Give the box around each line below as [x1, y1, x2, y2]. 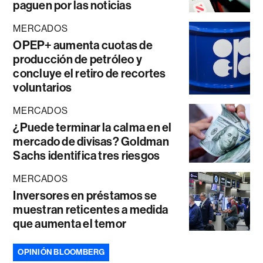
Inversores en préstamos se [13, 188, 157, 203]
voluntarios [13, 80, 72, 95]
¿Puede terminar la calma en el [13, 120, 172, 134]
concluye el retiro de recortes [13, 66, 166, 80]
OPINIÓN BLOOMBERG [18, 247, 105, 257]
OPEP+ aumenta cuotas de [13, 38, 153, 52]
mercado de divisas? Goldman [13, 134, 169, 149]
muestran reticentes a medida [13, 202, 168, 217]
